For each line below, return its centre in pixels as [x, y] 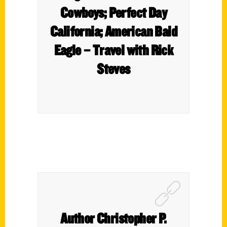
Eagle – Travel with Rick [113, 50]
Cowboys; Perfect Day [113, 12]
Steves [113, 68]
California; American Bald [113, 31]
